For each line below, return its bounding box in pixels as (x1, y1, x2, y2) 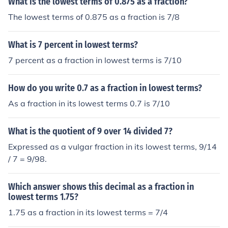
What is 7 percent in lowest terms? (8, 39, 138, 50)
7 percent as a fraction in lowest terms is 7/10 (8, 55, 182, 65)
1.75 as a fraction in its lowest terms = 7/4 (8, 207, 168, 217)
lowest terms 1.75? (8, 191, 78, 203)
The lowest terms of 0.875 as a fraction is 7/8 (8, 12, 180, 22)
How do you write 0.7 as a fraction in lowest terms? (8, 82, 202, 94)
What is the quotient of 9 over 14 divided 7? (8, 126, 173, 137)
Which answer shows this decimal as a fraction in (8, 181, 194, 192)
